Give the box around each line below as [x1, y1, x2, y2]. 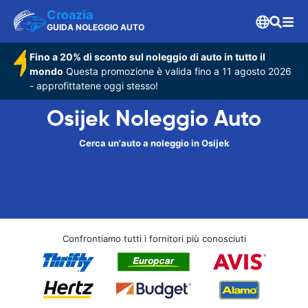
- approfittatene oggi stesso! [30, 80, 159, 91]
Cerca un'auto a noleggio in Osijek [78, 137, 230, 148]
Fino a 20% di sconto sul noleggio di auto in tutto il [30, 51, 266, 63]
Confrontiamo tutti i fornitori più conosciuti [62, 233, 246, 244]
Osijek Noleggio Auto [47, 104, 261, 132]
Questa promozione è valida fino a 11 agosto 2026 [63, 65, 292, 77]
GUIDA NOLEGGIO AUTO [47, 22, 144, 32]
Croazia [47, 8, 93, 22]
